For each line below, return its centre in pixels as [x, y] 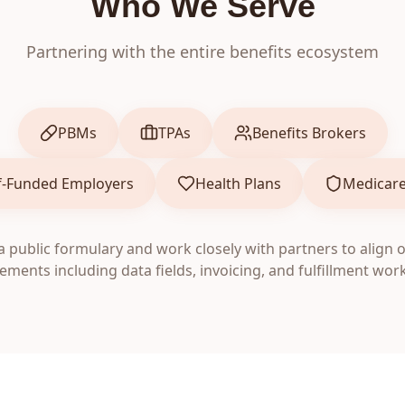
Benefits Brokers [309, 133]
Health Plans [238, 184]
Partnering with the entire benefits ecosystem [202, 52]
